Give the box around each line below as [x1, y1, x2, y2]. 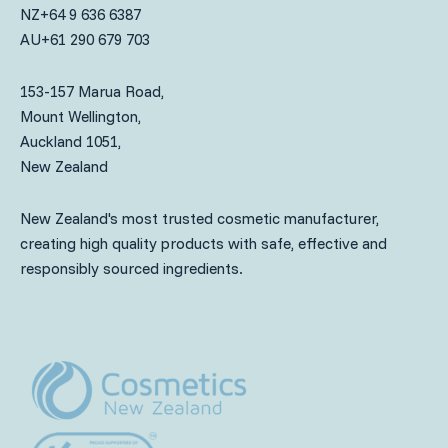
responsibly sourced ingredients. [20, 258, 243, 278]
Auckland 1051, [20, 131, 121, 151]
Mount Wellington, [20, 106, 141, 126]
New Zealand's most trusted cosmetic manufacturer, [20, 208, 379, 228]
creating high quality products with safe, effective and [20, 233, 387, 253]
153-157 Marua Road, [20, 81, 164, 101]
